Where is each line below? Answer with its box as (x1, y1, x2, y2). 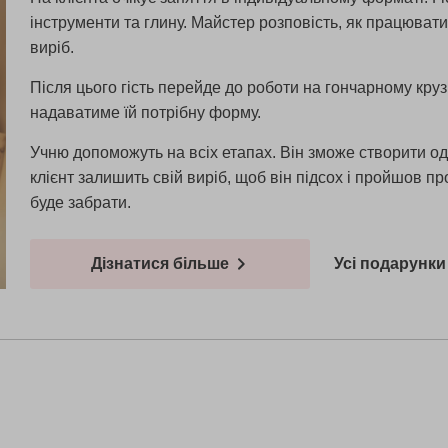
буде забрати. (29, 193, 131, 211)
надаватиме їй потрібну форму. (29, 103, 265, 121)
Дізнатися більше (90, 255, 233, 273)
